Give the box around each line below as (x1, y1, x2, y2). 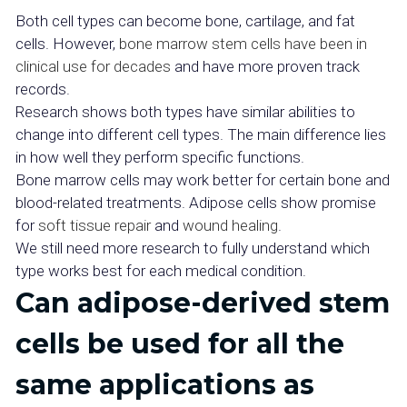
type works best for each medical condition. (15, 262, 306, 280)
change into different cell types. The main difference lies (15, 125, 386, 144)
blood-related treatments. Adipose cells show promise (15, 194, 376, 212)
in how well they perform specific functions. (15, 148, 304, 166)
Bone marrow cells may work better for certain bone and (15, 171, 390, 189)
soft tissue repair (35, 216, 151, 234)
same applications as (15, 368, 314, 402)
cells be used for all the (15, 327, 344, 361)
